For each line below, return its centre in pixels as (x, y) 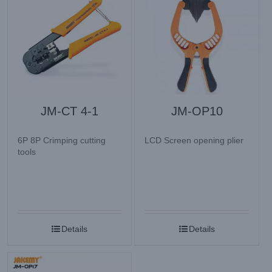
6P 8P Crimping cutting (62, 140)
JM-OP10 (197, 111)
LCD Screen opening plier (194, 140)
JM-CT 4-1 (70, 111)
